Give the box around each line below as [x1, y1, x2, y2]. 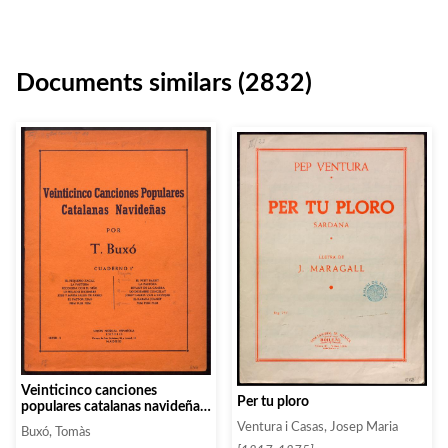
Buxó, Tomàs [21, 425, 91, 438]
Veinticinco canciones [21, 382, 157, 398]
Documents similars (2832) [16, 71, 312, 96]
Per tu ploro [237, 394, 309, 410]
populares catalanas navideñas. [21, 398, 209, 414]
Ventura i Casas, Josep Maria [237, 421, 398, 434]
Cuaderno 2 [21, 414, 92, 430]
